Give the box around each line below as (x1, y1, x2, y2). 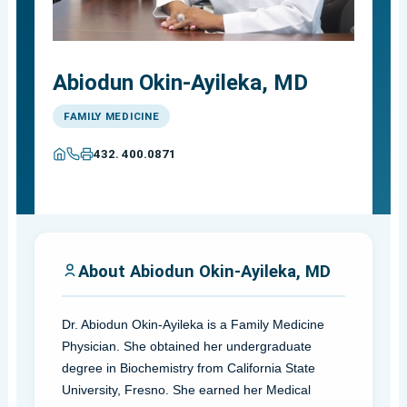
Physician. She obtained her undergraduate (61, 338, 312, 353)
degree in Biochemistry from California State (61, 360, 315, 375)
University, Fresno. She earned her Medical (61, 382, 311, 397)
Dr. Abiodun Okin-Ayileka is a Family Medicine (61, 316, 324, 332)
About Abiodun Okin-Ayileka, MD (77, 261, 331, 281)
